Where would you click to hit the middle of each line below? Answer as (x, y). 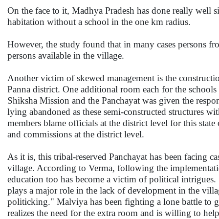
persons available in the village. (66, 55)
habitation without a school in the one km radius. (99, 22)
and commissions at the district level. (76, 134)
